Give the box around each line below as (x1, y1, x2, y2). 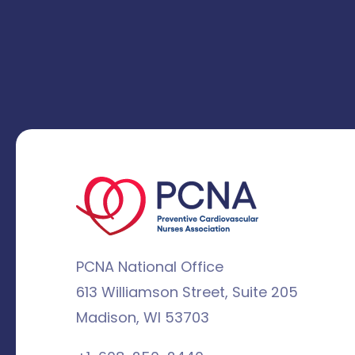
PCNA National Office (76, 257, 223, 277)
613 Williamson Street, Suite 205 (76, 282, 298, 303)
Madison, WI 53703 (76, 307, 209, 328)
